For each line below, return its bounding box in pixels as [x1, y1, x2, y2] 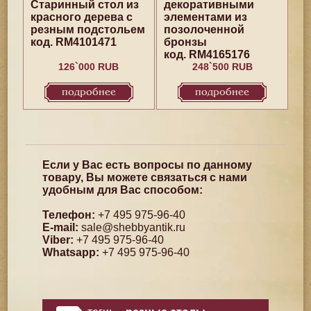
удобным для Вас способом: [42, 184, 203, 196]
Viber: [42, 234, 74, 246]
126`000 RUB [58, 61, 119, 72]
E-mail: [42, 221, 79, 233]
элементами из [164, 11, 248, 23]
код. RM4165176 [164, 49, 251, 60]
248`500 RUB [192, 61, 253, 72]
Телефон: [42, 209, 96, 221]
